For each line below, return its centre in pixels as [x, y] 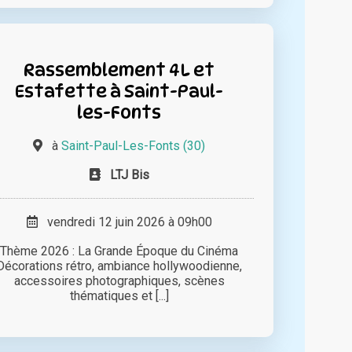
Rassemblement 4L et [119, 70]
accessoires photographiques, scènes [119, 281]
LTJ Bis [129, 175]
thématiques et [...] [119, 296]
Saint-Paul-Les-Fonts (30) [134, 146]
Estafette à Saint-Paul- [119, 91]
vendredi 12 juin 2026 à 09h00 [125, 222]
